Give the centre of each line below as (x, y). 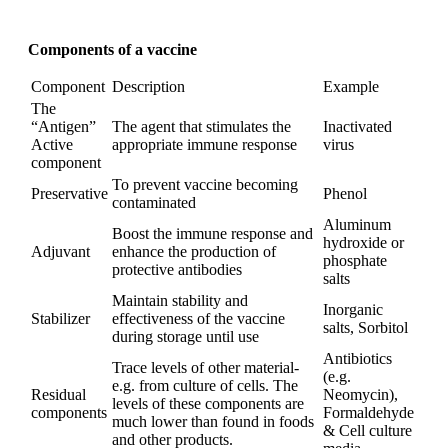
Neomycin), (360, 395)
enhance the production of (194, 252)
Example (351, 87)
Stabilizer (60, 319)
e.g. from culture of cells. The (205, 386)
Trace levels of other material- (205, 368)
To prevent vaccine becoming (205, 185)
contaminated (154, 203)
